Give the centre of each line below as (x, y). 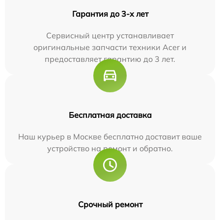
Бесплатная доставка (110, 115)
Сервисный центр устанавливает (110, 36)
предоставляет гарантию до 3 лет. (110, 59)
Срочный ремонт (110, 205)
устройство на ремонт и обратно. (110, 149)
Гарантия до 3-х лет (110, 14)
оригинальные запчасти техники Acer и (110, 47)
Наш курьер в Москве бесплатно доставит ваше (110, 137)
